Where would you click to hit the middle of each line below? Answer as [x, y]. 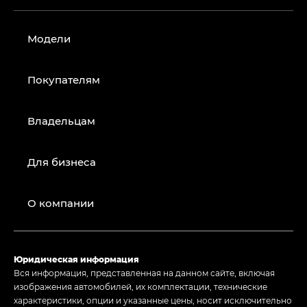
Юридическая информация [76, 259]
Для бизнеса [62, 162]
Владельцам [61, 121]
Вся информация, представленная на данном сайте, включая [144, 273]
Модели [49, 39]
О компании [61, 203]
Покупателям [64, 80]
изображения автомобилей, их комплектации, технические [140, 287]
